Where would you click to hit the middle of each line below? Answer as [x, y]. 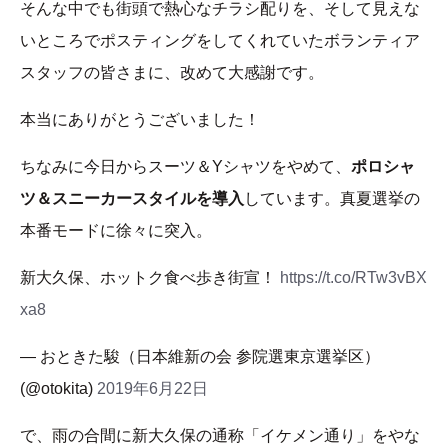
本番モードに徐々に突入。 [116, 231]
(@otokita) [58, 389]
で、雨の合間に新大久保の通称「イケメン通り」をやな [220, 436]
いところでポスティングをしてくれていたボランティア [220, 41]
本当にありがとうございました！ [140, 120]
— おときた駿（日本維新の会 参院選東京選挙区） [200, 357]
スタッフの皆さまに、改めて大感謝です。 [172, 73]
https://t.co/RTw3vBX [353, 278]
